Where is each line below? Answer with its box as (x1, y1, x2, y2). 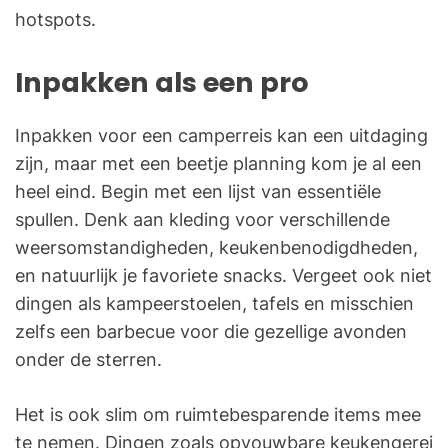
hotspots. (15, 9, 96, 31)
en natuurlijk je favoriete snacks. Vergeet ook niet (15, 265, 432, 287)
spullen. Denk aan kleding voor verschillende (15, 209, 390, 231)
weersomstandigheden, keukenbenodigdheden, (15, 237, 418, 259)
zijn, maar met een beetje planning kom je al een (15, 153, 422, 175)
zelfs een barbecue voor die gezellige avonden (15, 321, 407, 343)
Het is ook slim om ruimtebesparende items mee (15, 404, 421, 426)
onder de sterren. (15, 349, 162, 371)
